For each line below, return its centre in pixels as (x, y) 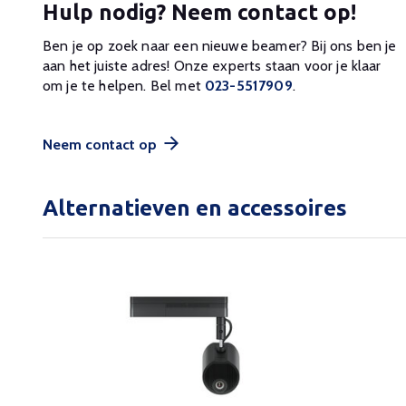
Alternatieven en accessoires (195, 208)
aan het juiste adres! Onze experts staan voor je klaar (212, 66)
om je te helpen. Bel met (124, 86)
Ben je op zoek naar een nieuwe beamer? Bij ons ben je (220, 46)
